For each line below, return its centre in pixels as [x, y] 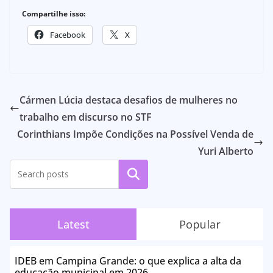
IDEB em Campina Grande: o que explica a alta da [128, 261]
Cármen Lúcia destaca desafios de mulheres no [129, 100]
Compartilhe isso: [54, 14]
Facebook [68, 35]
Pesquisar [133, 175]
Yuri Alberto [226, 151]
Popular [200, 225]
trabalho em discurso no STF [86, 117]
